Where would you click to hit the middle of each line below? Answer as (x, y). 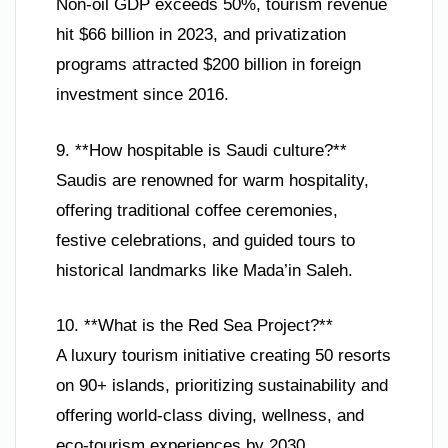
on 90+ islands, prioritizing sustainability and (222, 386)
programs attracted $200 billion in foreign (208, 65)
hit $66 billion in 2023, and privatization (201, 35)
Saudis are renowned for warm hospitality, (212, 180)
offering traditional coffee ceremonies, (197, 210)
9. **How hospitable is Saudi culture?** (201, 150)
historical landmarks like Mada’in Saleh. (204, 270)
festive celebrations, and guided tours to (205, 240)
